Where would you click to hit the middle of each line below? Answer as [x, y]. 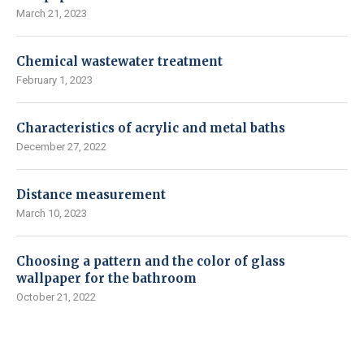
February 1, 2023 [54, 80]
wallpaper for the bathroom [106, 279]
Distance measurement [91, 195]
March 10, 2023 [52, 214]
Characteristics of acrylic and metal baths [151, 128]
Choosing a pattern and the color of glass [151, 262]
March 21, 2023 [52, 14]
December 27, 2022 [61, 147]
